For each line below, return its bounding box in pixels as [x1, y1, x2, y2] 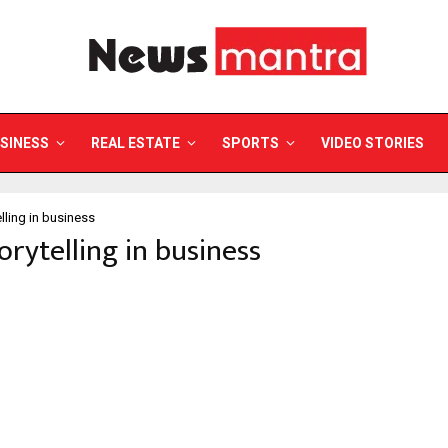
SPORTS [222, 135, 279, 151]
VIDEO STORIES [321, 135, 424, 151]
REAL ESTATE [91, 135, 180, 151]
